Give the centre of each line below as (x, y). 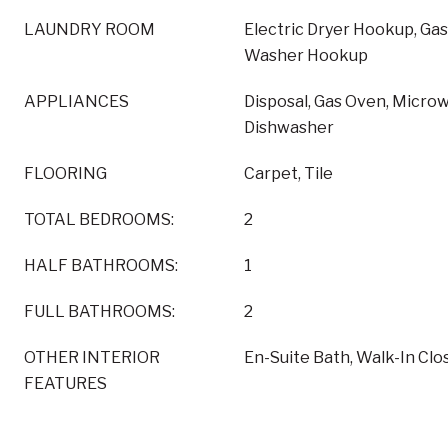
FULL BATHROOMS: (99, 311)
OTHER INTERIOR (92, 357)
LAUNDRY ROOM (89, 29)
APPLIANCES (76, 101)
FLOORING (65, 173)
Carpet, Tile (288, 173)
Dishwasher (289, 127)
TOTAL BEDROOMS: (99, 219)
